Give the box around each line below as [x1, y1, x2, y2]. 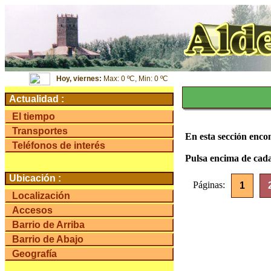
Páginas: [193, 180, 225, 190]
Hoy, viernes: [56, 74, 102, 83]
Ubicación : [9, 173, 61, 183]
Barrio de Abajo [12, 234, 83, 244]
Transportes [12, 126, 68, 136]
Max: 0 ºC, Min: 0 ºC [102, 74, 168, 83]
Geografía [12, 249, 57, 259]
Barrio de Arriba [12, 220, 85, 230]
